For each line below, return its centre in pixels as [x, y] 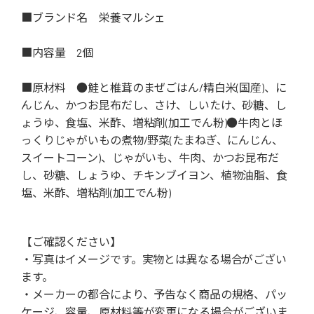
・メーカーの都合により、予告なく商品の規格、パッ [154, 294]
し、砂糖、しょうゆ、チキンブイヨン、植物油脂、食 [154, 175]
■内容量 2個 [57, 53]
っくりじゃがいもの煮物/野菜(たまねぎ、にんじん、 [152, 140]
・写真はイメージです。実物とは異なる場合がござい [154, 259]
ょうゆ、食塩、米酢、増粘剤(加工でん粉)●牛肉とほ [152, 123]
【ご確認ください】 [71, 242]
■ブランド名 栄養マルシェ [94, 18]
